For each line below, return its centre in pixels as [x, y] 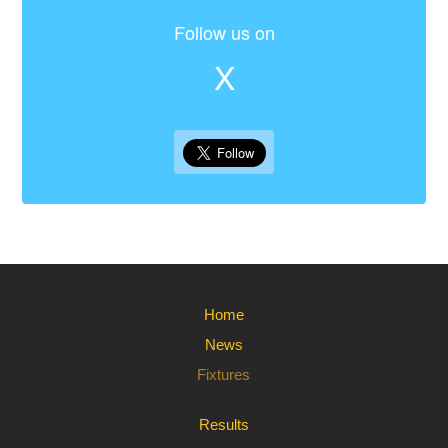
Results [223, 424]
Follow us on [224, 32]
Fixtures [224, 374]
